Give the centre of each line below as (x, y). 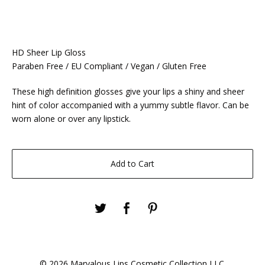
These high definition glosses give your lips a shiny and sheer (128, 91)
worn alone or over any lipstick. (71, 118)
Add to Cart (132, 163)
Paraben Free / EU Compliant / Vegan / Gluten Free (109, 66)
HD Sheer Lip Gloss (49, 52)
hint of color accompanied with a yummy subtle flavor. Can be (130, 105)
